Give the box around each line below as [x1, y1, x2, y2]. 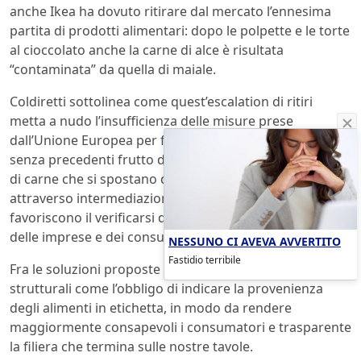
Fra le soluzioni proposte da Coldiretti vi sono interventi [10, 260, 347, 279]
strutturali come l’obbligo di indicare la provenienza [10, 280, 323, 298]
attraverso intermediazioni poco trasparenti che [10, 189, 303, 208]
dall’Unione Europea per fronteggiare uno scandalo [10, 131, 324, 150]
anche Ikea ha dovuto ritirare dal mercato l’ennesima [10, 2, 334, 21]
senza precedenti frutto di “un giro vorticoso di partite [10, 151, 340, 169]
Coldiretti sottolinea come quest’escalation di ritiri [10, 93, 313, 111]
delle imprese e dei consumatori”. [10, 228, 214, 247]
